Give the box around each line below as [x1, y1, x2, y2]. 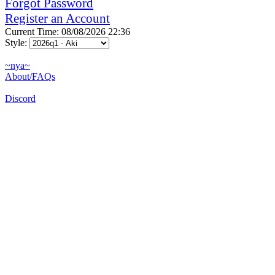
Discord [5, 93, 36, 104]
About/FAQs [5, 71, 55, 82]
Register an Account [5, 10, 110, 26]
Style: [5, 37, 29, 48]
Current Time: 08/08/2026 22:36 [5, 26, 130, 37]
